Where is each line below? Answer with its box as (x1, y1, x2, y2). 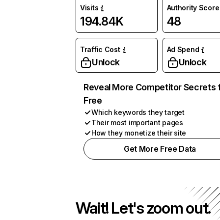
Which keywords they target (91, 108, 185, 116)
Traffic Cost (80, 45, 120, 54)
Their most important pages (91, 118, 183, 127)
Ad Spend (166, 45, 199, 54)
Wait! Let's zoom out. (76, 198, 211, 218)
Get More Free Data (123, 144, 196, 154)
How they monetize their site (91, 129, 187, 137)
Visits (80, 3, 99, 12)
